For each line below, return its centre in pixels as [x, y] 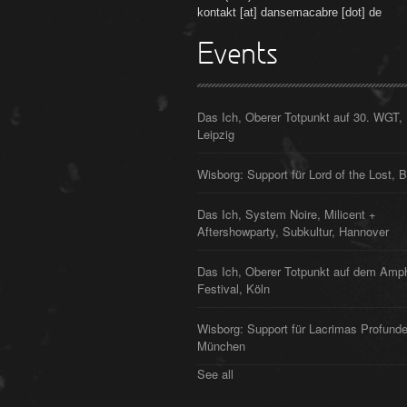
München [221, 346]
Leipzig [216, 134]
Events [238, 57]
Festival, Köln [233, 289]
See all [215, 374]
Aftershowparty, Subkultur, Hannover [293, 232]
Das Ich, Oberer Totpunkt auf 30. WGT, [300, 117]
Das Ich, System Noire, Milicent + [287, 214]
